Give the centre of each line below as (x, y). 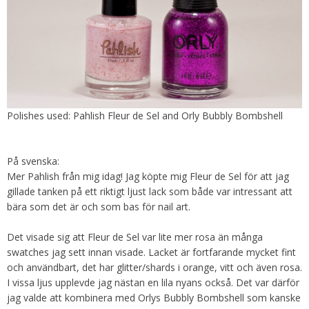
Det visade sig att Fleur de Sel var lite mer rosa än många (135, 237)
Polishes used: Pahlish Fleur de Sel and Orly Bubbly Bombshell (145, 115)
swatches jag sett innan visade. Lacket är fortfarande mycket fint (151, 252)
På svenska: (33, 161)
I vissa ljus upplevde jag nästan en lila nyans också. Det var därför (153, 282)
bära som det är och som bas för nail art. (99, 206)
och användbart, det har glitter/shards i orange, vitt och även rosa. (154, 267)
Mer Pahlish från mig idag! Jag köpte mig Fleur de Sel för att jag (148, 176)
